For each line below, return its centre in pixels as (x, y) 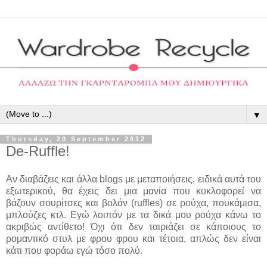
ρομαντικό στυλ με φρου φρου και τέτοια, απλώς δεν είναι (133, 239)
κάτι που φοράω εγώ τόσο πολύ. (74, 251)
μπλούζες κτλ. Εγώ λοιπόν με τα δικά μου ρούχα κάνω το (133, 215)
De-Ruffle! (38, 151)
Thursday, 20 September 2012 (76, 139)
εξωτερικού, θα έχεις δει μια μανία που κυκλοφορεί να (133, 191)
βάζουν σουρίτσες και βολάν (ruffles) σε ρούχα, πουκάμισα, (133, 203)
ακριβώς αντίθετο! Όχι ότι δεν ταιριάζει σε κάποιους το (133, 227)
